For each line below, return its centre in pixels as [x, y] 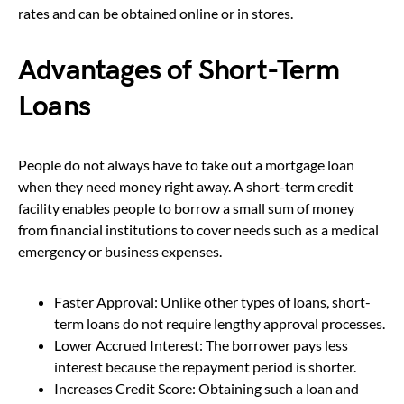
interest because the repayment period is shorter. [205, 366]
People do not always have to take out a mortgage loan [186, 164]
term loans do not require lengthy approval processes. [220, 323]
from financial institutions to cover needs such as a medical [198, 229]
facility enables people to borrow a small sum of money [186, 207]
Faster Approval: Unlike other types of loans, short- [212, 301]
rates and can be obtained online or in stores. [156, 13]
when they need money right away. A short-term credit [186, 186]
